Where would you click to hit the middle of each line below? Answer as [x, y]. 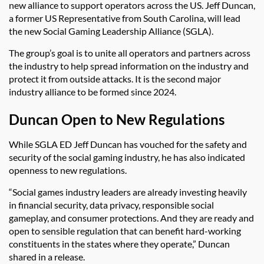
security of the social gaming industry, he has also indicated [127, 157]
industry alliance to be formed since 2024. [93, 91]
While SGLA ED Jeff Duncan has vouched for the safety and [128, 144]
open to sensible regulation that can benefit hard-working [125, 230]
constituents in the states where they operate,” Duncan [119, 243]
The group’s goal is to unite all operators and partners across [130, 52]
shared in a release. [47, 256]
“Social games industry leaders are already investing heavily [128, 192]
